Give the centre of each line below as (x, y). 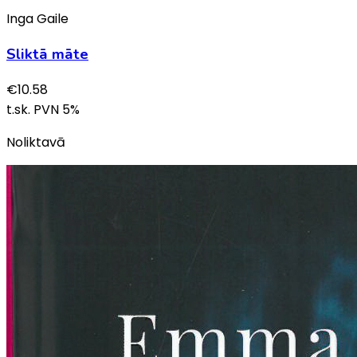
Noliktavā (36, 142)
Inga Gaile (37, 19)
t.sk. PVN (34, 109)
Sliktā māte (47, 54)
